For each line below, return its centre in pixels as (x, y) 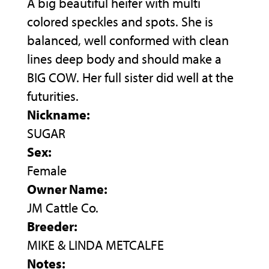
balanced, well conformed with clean (128, 41)
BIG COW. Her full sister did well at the (130, 78)
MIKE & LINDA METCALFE (95, 245)
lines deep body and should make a (124, 59)
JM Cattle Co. (63, 208)
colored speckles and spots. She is (120, 22)
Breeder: (52, 227)
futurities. (53, 96)
